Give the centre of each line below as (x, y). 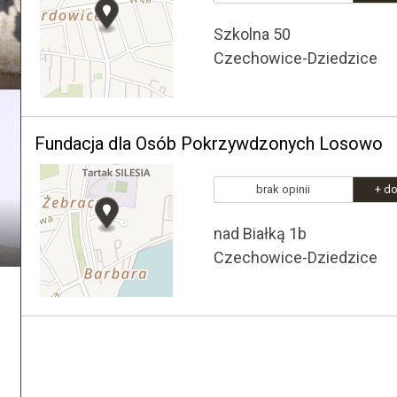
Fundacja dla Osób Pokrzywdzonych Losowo (209, 144)
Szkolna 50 (252, 34)
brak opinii (283, 189)
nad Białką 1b (260, 234)
